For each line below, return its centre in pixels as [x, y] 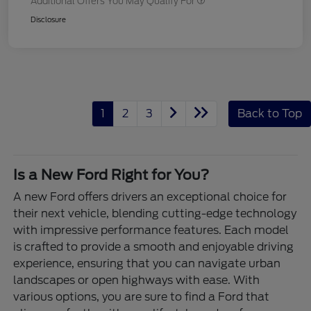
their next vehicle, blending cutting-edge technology [155, 213]
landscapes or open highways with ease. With [137, 280]
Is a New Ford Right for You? [111, 175]
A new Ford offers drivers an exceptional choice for [150, 196]
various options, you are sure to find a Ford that [142, 296]
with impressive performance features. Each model [151, 230]
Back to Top [270, 113]
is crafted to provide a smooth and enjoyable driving [154, 246]
